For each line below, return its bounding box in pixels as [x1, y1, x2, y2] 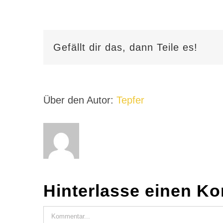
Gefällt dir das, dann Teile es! [53, 41, 198, 53]
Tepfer [116, 95, 144, 106]
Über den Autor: [43, 95, 116, 106]
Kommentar [43, 207, 88, 216]
